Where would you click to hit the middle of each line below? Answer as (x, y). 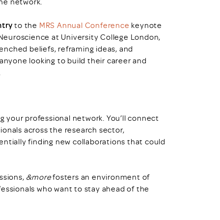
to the (26, 25)
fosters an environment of (100, 177)
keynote (146, 25)
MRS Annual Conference (84, 25)
